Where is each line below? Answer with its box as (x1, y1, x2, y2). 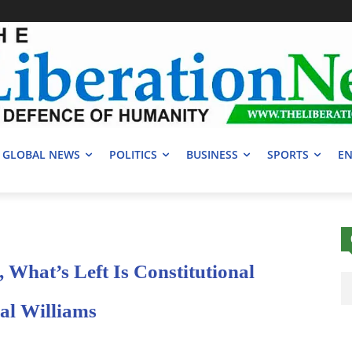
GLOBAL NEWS (2, 147, 80, 163)
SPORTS (267, 147, 309, 163)
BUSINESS (186, 147, 238, 163)
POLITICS (109, 147, 157, 163)
